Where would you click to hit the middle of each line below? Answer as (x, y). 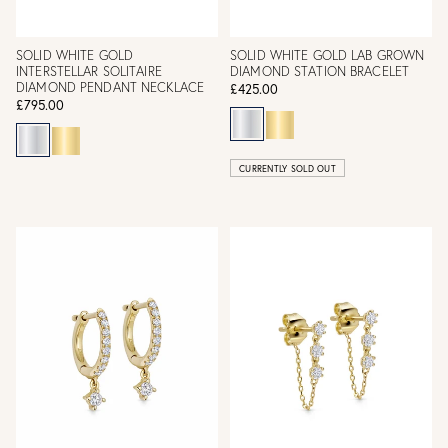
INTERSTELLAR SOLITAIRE (89, 70)
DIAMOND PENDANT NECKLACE (110, 86)
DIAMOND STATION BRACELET (320, 70)
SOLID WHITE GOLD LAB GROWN (327, 54)
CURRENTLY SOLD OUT (287, 168)
